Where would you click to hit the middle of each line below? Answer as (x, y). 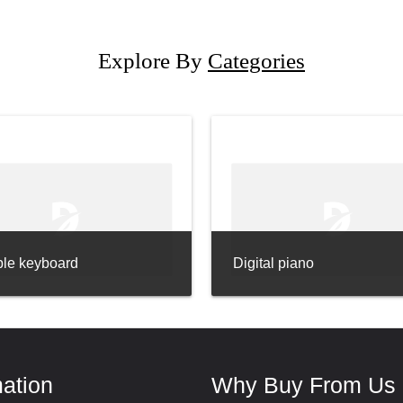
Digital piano (274, 263)
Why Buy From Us (304, 385)
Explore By (153, 61)
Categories (256, 61)
